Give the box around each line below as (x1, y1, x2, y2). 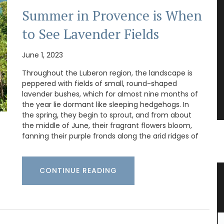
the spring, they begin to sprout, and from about (22, 110, 191, 120)
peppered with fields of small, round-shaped (22, 78, 177, 89)
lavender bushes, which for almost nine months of (22, 89, 198, 99)
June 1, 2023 (22, 50, 63, 60)
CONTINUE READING (39, 165, 117, 176)
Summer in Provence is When (22, 6, 202, 24)
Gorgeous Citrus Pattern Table (57, 170, 196, 184)
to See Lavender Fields (22, 24, 159, 43)
